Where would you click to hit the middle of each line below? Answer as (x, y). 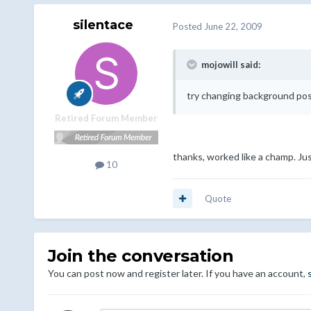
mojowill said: (229, 64)
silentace (103, 25)
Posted (188, 26)
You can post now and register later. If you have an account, (177, 273)
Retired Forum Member (106, 118)
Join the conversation (141, 255)
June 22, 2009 (233, 26)
